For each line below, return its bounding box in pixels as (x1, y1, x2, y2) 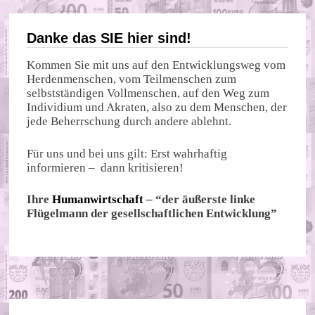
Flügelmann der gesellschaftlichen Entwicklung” (27, 207, 278, 221)
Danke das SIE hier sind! (27, 30, 192, 46)
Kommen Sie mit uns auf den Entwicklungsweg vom (27, 58, 286, 72)
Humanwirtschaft (52, 193, 144, 207)
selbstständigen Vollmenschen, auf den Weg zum (27, 86, 270, 101)
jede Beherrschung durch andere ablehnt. (27, 115, 232, 129)
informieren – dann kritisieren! (27, 160, 184, 174)
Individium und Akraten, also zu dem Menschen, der (27, 101, 288, 115)
